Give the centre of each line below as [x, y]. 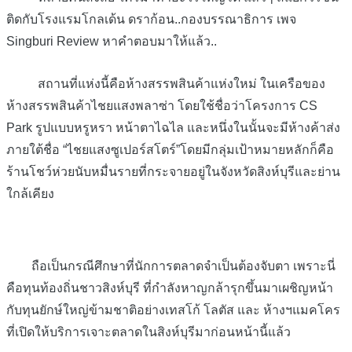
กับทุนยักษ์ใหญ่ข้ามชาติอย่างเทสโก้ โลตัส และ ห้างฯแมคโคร [173, 310]
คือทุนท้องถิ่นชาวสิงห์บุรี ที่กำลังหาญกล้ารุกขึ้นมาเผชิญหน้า [170, 288]
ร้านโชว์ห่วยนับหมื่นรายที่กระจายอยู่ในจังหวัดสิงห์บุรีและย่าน [173, 172]
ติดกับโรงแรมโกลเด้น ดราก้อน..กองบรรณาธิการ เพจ [151, 19]
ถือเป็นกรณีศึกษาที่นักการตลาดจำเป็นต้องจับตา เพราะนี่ [171, 266]
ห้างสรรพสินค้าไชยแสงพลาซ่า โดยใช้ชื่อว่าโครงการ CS [162, 106]
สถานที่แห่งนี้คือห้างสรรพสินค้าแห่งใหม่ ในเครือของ [166, 84]
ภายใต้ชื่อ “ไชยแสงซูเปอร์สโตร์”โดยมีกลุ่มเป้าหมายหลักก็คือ [170, 150]
